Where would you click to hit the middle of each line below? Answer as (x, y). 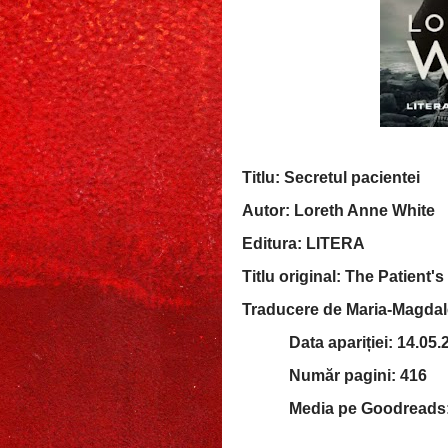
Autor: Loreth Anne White (340, 210)
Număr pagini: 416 (358, 375)
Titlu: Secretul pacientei (333, 177)
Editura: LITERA (303, 243)
